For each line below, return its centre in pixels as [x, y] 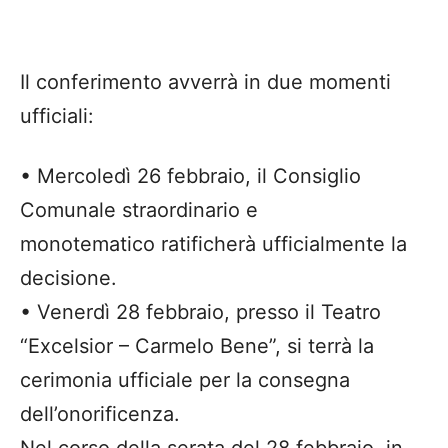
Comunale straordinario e [139, 209]
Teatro [351, 311]
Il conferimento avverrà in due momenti [205, 81]
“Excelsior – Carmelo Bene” [147, 345]
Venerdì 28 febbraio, [136, 311]
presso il [278, 311]
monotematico [87, 243]
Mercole [75, 175]
